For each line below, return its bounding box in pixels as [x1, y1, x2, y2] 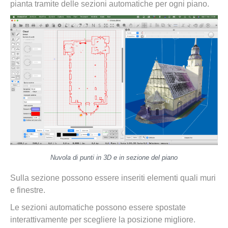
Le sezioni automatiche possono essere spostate [10, 203, 186, 212]
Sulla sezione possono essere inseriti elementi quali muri [10, 174, 216, 182]
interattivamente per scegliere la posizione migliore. [10, 215, 195, 224]
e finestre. [10, 186, 45, 194]
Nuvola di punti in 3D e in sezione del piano [50, 154, 178, 161]
